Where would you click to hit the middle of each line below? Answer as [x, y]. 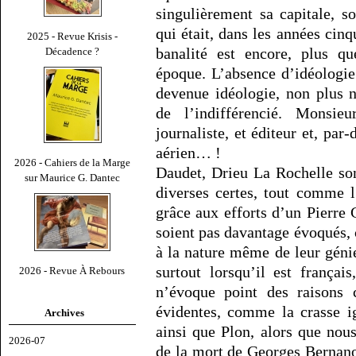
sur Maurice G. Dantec [72, 177]
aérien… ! [188, 153]
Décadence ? [72, 51]
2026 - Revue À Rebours [72, 270]
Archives [64, 312]
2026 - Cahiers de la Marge [72, 162]
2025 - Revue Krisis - [72, 36]
